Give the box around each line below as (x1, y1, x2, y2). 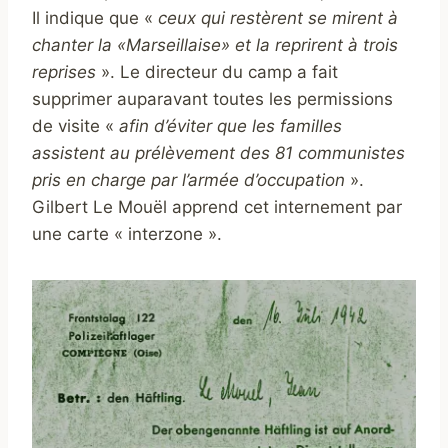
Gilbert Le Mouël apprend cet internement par (32, 197, 402, 218)
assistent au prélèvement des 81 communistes (32, 143, 405, 164)
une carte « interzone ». (32, 224, 222, 245)
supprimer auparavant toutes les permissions (32, 89, 393, 110)
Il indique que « (32, 8, 158, 29)
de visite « (32, 116, 119, 137)
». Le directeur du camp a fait (96, 62, 338, 83)
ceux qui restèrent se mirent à (158, 8, 398, 29)
